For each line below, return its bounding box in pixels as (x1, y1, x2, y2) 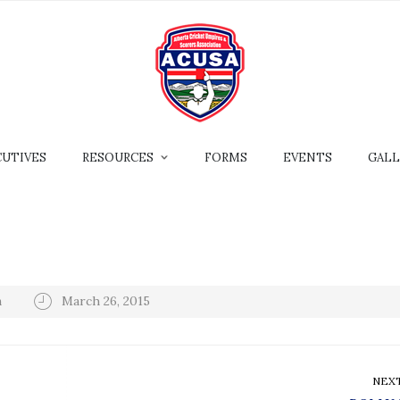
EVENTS (283, 150, 332, 165)
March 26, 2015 (62, 292, 150, 309)
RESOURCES (82, 150, 154, 165)
